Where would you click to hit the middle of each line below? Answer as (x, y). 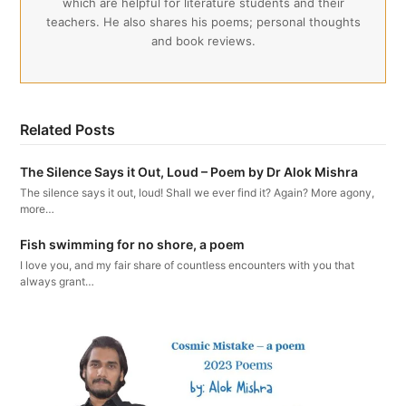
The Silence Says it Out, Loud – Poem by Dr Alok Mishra (189, 171)
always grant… (58, 281)
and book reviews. (203, 40)
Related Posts (68, 129)
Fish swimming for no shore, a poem (133, 244)
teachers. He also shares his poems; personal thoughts (203, 21)
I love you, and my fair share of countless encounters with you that (188, 265)
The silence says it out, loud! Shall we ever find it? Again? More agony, (198, 192)
